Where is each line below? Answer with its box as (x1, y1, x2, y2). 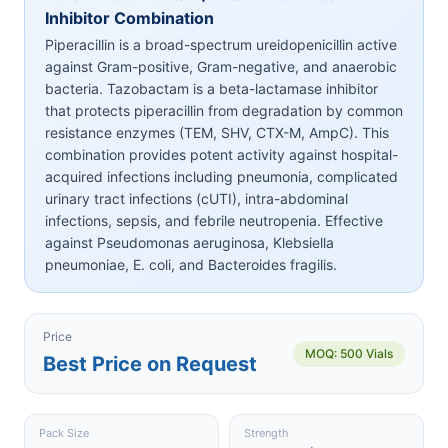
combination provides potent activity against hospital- (45, 146, 398, 164)
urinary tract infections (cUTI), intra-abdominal (45, 190, 348, 208)
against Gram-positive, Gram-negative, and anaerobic (45, 58, 397, 76)
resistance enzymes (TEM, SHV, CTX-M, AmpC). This (45, 124, 389, 142)
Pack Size (39, 426, 89, 441)
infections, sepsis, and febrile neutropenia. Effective (45, 212, 383, 230)
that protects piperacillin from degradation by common (45, 102, 403, 120)
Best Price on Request (43, 352, 257, 377)
